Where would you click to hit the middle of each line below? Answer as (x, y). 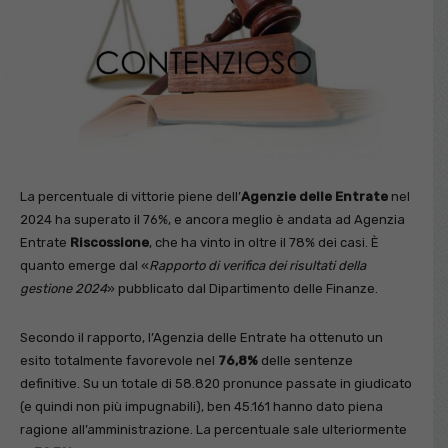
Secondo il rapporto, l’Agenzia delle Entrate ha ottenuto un (201, 337)
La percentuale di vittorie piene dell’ (130, 196)
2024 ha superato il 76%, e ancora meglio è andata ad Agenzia (212, 219)
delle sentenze (305, 360)
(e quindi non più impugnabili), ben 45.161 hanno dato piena (201, 406)
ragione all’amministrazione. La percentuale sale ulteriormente (213, 429)
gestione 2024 (63, 288)
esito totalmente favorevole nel (119, 360)
